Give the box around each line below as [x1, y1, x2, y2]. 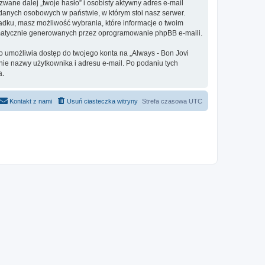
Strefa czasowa [142, 97, 189, 105]
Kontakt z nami [9, 97, 52, 105]
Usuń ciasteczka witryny [67, 97, 138, 105]
